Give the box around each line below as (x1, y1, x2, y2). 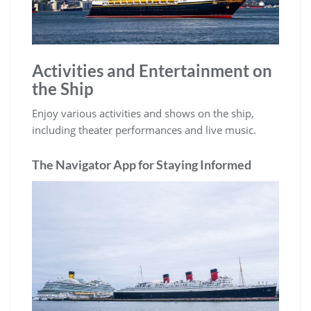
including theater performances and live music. (32, 122, 256, 137)
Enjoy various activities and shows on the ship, (32, 106, 254, 120)
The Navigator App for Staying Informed (32, 156, 251, 172)
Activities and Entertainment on (32, 60, 272, 81)
